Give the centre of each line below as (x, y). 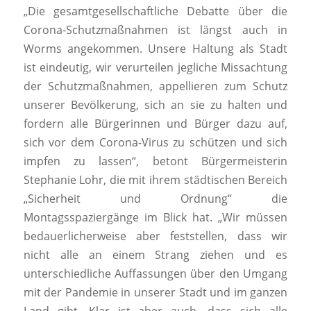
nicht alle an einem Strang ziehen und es (155, 255)
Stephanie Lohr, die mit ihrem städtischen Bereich (155, 180)
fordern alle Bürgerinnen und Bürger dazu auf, (155, 124)
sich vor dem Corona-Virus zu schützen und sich (155, 143)
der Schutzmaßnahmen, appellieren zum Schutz (155, 86)
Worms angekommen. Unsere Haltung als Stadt (155, 49)
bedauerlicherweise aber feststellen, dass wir (155, 236)
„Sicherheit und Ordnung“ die (155, 199)
